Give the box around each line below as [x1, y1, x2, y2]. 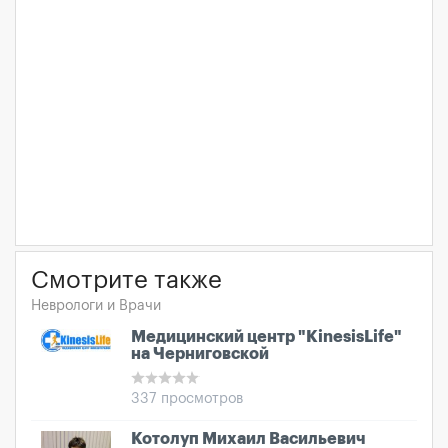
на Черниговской [131, 346, 269, 362]
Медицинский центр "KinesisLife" [131, 329, 402, 345]
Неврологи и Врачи [31, 299, 161, 313]
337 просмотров [131, 392, 243, 406]
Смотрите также [31, 268, 222, 292]
